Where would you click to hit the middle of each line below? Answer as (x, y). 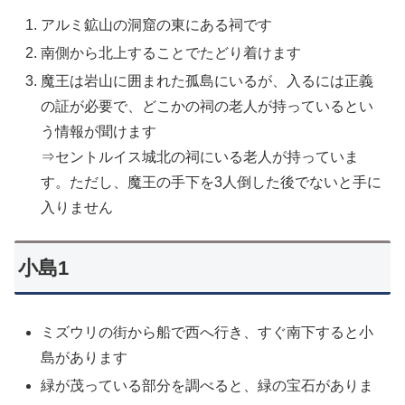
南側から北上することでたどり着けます (171, 52)
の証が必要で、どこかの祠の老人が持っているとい (207, 107)
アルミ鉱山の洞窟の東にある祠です (157, 24)
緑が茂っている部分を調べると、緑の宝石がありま (207, 385)
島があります (85, 357)
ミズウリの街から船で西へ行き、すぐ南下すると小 (207, 332)
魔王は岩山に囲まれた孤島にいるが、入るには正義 (207, 81)
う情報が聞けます (99, 132)
